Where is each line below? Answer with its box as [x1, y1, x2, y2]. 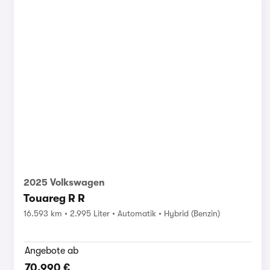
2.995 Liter [69, 208, 110, 218]
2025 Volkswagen [23, 177, 105, 188]
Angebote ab [24, 245, 78, 256]
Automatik [117, 208, 156, 218]
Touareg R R [23, 192, 85, 204]
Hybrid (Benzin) [163, 208, 220, 218]
